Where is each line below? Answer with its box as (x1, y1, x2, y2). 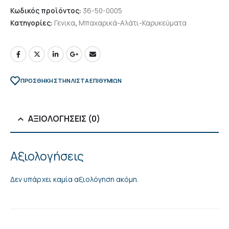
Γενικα (54, 17, 75, 28)
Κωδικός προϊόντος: (10, 5, 83, 15)
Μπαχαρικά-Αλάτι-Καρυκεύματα (79, 17, 187, 28)
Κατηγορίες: (10, 17, 54, 28)
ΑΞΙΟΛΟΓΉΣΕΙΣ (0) (28, 113, 100, 125)
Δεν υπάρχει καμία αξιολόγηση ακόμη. (10, 174, 139, 185)
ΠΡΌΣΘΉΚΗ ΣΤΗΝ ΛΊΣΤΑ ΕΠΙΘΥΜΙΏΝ (20, 76, 122, 84)
